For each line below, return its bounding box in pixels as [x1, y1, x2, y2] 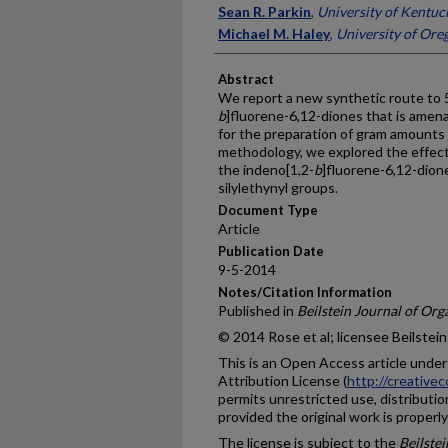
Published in [218, 302, 297, 319]
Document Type [218, 202, 318, 218]
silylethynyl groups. [218, 179, 338, 196]
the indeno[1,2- [218, 161, 314, 178]
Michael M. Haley [218, 25, 330, 42]
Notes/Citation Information [218, 284, 392, 300]
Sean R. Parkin [218, 3, 311, 20]
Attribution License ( [218, 372, 347, 389]
